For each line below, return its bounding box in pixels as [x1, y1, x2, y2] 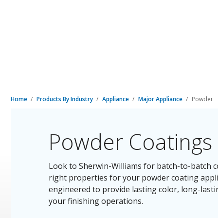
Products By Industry [36, 95, 94, 103]
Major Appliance [138, 95, 184, 103]
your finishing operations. [49, 196, 145, 206]
